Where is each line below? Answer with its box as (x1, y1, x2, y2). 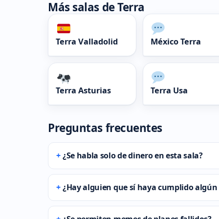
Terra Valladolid (56, 36, 118, 47)
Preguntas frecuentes (48, 120, 163, 136)
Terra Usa (150, 85, 188, 96)
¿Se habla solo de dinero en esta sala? (63, 150, 203, 161)
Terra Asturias (56, 85, 111, 96)
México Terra (150, 36, 201, 47)
